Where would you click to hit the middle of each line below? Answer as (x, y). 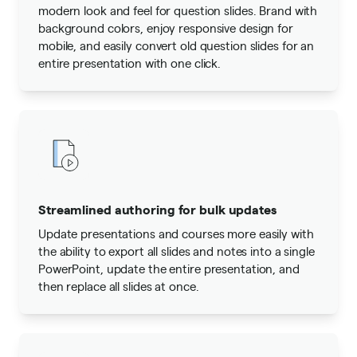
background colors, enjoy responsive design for (166, 27)
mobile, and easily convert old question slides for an (177, 45)
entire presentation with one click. (130, 63)
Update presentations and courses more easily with (176, 233)
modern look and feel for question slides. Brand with (178, 10)
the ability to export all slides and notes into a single (177, 251)
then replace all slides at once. (119, 286)
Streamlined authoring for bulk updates (157, 209)
